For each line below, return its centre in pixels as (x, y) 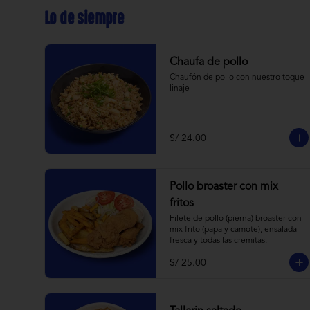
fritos (182, 203)
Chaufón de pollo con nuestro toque (237, 77)
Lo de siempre (84, 18)
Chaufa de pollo (209, 62)
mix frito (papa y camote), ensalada (233, 230)
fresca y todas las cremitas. (218, 241)
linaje (180, 89)
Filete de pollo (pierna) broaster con (236, 219)
